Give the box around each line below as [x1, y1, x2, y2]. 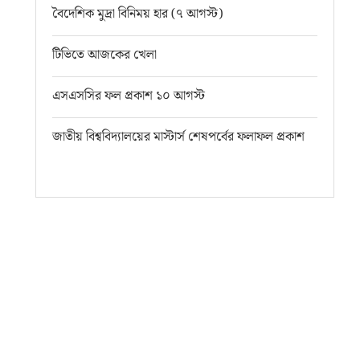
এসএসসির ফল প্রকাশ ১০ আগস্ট [52, 85, 206, 106]
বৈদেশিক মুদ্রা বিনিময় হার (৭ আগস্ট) [52, 3, 223, 24]
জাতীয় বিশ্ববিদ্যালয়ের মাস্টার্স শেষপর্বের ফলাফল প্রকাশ [52, 126, 305, 147]
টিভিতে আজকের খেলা [52, 44, 157, 65]
